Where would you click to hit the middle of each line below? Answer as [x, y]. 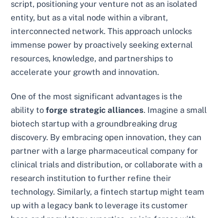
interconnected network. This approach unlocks [101, 31]
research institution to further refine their [91, 178]
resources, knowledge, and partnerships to [92, 59]
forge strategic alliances [95, 110]
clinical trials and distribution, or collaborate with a [107, 165]
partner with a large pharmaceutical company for [105, 151]
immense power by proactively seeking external [102, 45]
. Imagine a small [175, 110]
